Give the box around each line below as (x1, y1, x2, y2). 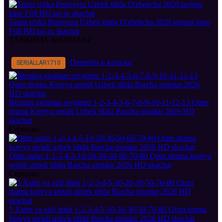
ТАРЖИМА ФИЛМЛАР (9, 36, 92, 45)
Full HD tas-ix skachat (9, 27, 79, 36)
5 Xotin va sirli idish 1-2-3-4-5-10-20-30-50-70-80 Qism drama (9, 205, 207, 214)
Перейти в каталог (70, 58, 133, 67)
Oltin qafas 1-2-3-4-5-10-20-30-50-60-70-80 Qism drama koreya (9, 152, 211, 161)
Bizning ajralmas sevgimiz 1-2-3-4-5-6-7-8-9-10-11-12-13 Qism (9, 98, 209, 107)
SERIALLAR (16, 59, 47, 67)
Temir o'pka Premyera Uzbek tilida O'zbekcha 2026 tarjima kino (9, 18, 210, 27)
